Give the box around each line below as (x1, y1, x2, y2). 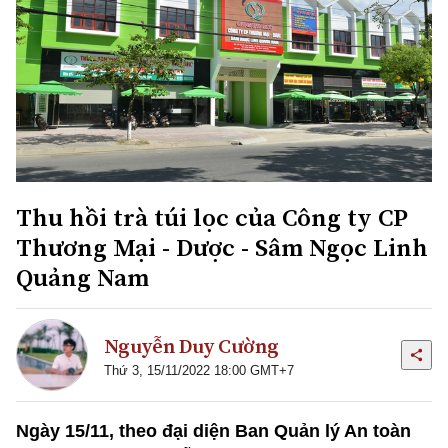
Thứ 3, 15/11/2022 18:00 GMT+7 (104, 362, 294, 378)
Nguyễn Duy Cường (104, 331, 279, 360)
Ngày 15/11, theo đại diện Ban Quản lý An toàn (16, 421, 411, 442)
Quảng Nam (16, 260, 149, 295)
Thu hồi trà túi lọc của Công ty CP (16, 200, 408, 235)
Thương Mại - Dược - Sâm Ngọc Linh (16, 230, 428, 265)
